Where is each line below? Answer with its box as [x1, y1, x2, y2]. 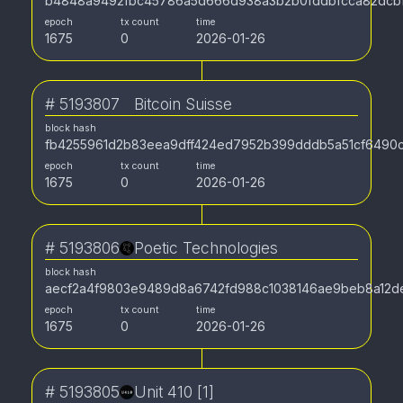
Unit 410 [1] [134, 382, 214, 401]
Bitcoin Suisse [134, 94, 232, 113]
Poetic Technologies [134, 238, 278, 257]
